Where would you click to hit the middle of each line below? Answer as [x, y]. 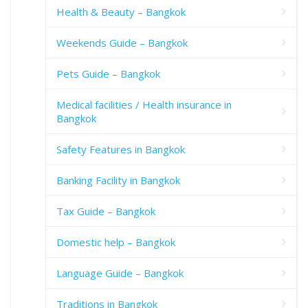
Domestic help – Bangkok [116, 242]
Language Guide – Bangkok [120, 273]
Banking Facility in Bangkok [118, 180]
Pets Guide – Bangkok [108, 73]
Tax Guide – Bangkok [106, 211]
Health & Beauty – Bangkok [121, 11]
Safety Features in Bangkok [121, 149]
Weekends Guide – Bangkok [122, 42]
